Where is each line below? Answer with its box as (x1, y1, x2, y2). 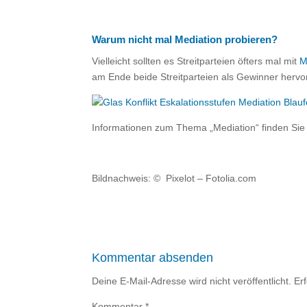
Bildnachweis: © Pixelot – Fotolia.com (92, 173, 257, 184)
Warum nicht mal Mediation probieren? (92, 34, 278, 45)
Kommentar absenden (92, 251, 214, 265)
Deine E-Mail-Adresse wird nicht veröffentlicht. (92, 275, 292, 286)
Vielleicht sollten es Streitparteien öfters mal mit (92, 56, 300, 66)
